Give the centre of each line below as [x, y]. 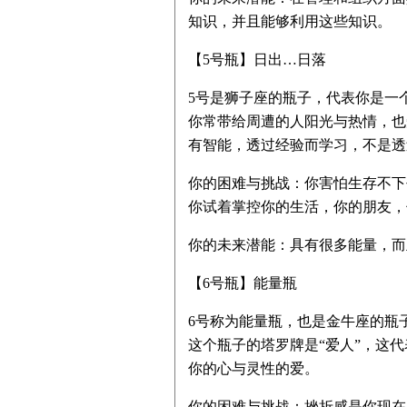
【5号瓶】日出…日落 [257, 60]
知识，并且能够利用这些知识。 [290, 21]
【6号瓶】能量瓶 [243, 283]
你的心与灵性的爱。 [253, 368]
